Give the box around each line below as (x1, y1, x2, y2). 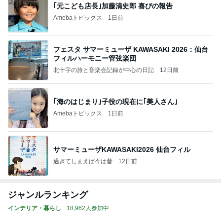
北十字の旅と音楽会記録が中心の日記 (53, 67, 154, 74)
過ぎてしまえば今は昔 (53, 158, 112, 165)
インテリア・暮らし (8, 204, 61, 212)
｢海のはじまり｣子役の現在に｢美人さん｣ (53, 98, 178, 106)
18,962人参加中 (67, 204, 109, 212)
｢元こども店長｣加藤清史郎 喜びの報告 (53, 2, 173, 10)
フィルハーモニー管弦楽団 (53, 54, 136, 63)
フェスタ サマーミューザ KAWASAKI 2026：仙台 (53, 45, 208, 54)
